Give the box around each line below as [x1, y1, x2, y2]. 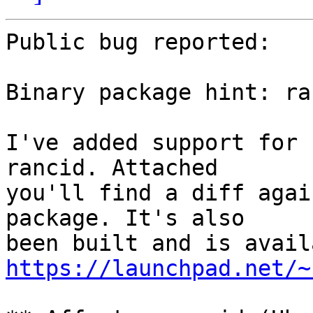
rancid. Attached [6, 155, 218, 181]
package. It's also [6, 205, 245, 231]
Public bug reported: [6, 29, 271, 55]
